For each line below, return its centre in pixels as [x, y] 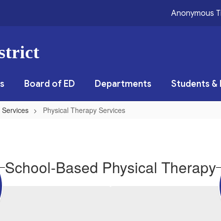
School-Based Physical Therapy [110, 167]
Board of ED [50, 84]
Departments [123, 84]
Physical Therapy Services [84, 110]
